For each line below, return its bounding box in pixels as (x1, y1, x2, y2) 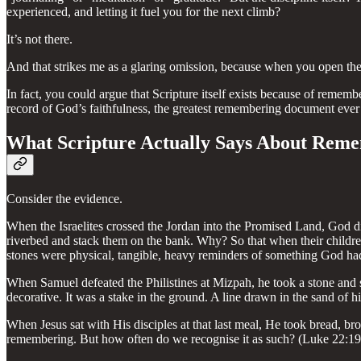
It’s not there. (6, 32, 73, 47)
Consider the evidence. (6, 192, 122, 206)
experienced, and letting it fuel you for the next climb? (6, 5, 280, 19)
